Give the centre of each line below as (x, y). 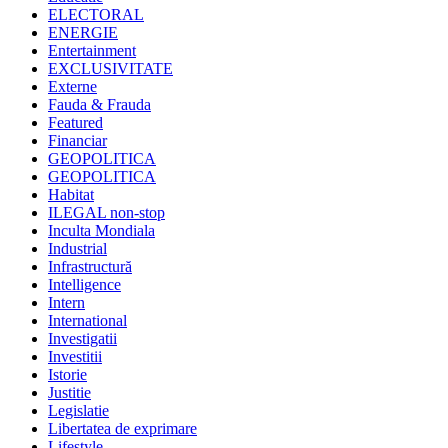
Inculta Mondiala (101, 230)
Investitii (75, 356)
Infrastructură (90, 266)
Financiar (77, 140)
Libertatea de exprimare (122, 428)
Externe (72, 86)
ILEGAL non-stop (106, 212)
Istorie (67, 374)
